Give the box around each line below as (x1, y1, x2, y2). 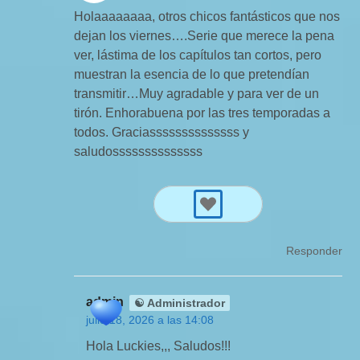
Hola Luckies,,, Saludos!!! (86, 339, 231, 354)
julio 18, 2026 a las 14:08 (86, 313, 215, 327)
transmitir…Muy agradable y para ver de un (74, 87, 320, 101)
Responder (285, 244, 342, 258)
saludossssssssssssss (74, 145, 203, 159)
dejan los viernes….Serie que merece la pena (74, 29, 335, 43)
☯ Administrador (134, 296, 226, 309)
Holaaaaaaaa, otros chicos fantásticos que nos (74, 10, 341, 24)
